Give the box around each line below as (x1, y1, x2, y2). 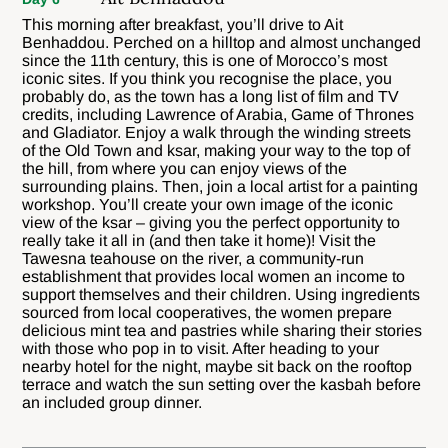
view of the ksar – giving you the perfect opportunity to (22, 213, 401, 231)
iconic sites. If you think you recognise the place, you (22, 69, 393, 87)
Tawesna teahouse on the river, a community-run (22, 249, 365, 267)
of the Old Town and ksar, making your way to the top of (22, 141, 411, 159)
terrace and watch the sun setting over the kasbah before (22, 375, 422, 393)
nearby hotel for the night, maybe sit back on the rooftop (22, 357, 413, 375)
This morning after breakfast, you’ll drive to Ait (22, 15, 344, 33)
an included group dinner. (22, 393, 203, 411)
